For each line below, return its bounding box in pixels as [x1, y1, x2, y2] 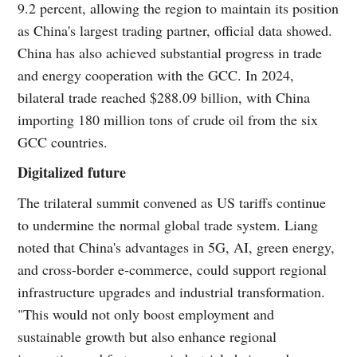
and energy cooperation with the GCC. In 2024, [18, 65, 295, 84]
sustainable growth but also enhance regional [18, 326, 277, 346]
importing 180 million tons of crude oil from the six [18, 109, 319, 129]
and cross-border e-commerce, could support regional [18, 259, 328, 279]
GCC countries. [18, 131, 108, 151]
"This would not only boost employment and [18, 304, 275, 324]
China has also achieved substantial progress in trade [18, 42, 323, 62]
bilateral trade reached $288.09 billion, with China [18, 87, 311, 107]
